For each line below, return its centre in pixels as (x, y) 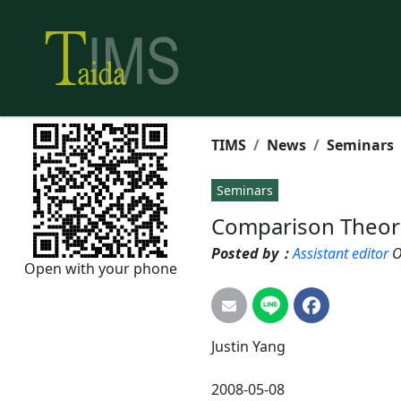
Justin (230, 346)
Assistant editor (341, 253)
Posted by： (252, 253)
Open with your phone (100, 269)
